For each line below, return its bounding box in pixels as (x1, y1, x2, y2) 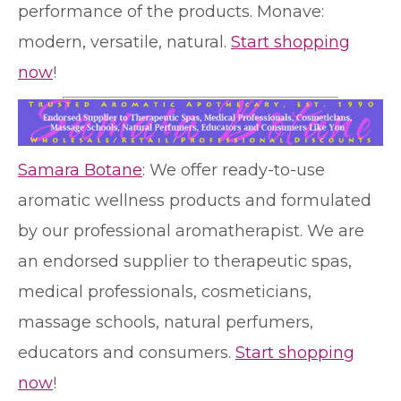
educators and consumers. (18, 342, 235, 363)
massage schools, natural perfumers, (18, 311, 313, 332)
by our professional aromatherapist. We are (18, 220, 364, 241)
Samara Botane (18, 159, 142, 180)
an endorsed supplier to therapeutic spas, (18, 251, 352, 271)
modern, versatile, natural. (18, 31, 231, 52)
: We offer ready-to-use (142, 159, 325, 180)
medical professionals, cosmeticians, (18, 281, 311, 302)
